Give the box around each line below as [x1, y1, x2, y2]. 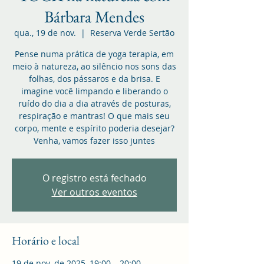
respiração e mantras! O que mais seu [19, 110, 170, 121]
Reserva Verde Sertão [90, 27, 174, 38]
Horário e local [12, 232, 80, 248]
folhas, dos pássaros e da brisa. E [28, 72, 160, 84]
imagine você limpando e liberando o [21, 85, 168, 97]
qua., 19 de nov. [14, 27, 76, 38]
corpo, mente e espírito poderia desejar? [14, 122, 174, 134]
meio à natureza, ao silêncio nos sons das [12, 60, 176, 72]
